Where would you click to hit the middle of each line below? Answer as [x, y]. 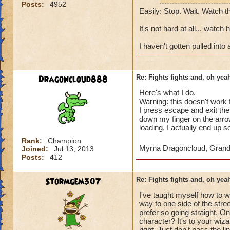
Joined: [36, 149]
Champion [64, 141]
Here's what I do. [167, 93]
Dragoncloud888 [73, 80]
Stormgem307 [73, 182]
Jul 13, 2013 [74, 149]
